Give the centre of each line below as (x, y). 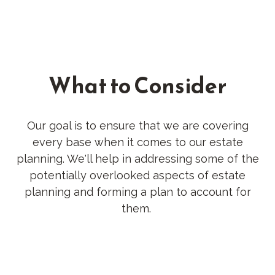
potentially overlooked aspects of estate (137, 176)
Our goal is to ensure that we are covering (137, 126)
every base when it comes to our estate (137, 142)
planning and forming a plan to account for (137, 192)
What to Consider (137, 86)
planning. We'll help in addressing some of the (137, 159)
